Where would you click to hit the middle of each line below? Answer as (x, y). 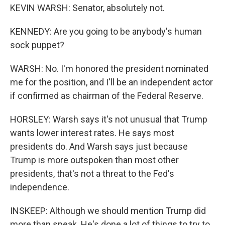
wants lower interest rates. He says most (92, 133)
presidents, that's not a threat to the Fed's (92, 174)
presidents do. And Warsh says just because (99, 146)
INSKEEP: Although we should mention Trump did (108, 211)
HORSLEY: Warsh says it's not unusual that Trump (109, 119)
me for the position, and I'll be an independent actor (111, 82)
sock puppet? (37, 45)
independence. (40, 187)
